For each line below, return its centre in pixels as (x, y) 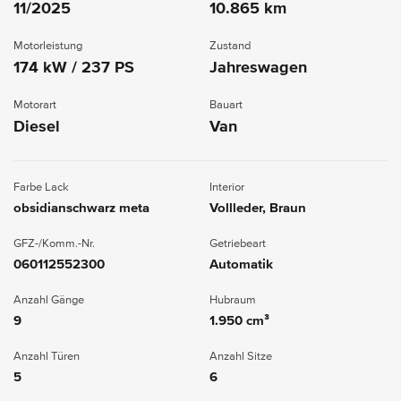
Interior (227, 187)
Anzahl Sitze (241, 356)
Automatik (241, 264)
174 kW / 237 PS (74, 68)
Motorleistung (48, 46)
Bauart (226, 105)
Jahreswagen (258, 68)
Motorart (35, 105)
